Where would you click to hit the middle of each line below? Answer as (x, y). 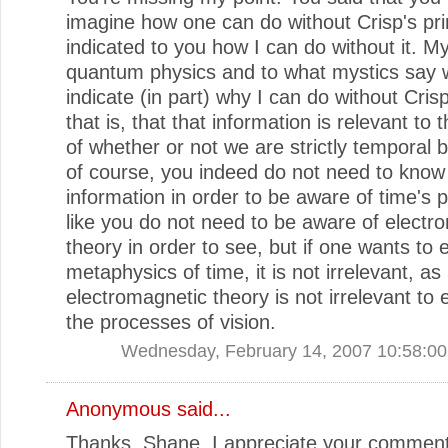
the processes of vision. (171, 321)
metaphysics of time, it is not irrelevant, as (253, 271)
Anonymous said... (148, 408)
